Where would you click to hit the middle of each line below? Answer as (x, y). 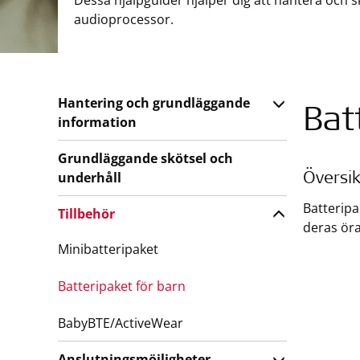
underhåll (90, 178)
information (97, 122)
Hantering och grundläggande (154, 103)
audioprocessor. (124, 19)
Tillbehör (86, 214)
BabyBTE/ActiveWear (121, 323)
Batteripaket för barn (122, 286)
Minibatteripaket (108, 249)
